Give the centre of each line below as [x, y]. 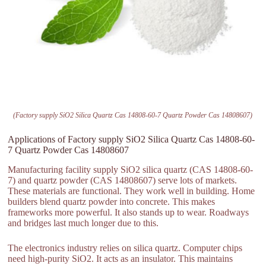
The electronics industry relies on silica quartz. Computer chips [125, 248]
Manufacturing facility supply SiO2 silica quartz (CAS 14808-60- [131, 169]
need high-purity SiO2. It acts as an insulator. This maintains [121, 258]
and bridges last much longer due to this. [83, 223]
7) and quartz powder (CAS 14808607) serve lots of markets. [123, 180]
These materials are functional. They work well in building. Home [132, 191]
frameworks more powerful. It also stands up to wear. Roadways [129, 212]
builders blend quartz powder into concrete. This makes [112, 201]
